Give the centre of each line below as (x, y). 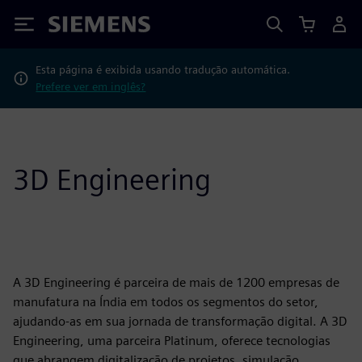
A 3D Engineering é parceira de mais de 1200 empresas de (176, 282)
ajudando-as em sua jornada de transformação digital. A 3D (180, 321)
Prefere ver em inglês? (91, 86)
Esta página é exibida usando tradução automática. (163, 69)
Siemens (75, 27)
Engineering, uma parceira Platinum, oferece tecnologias (172, 341)
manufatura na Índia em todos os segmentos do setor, (166, 302)
